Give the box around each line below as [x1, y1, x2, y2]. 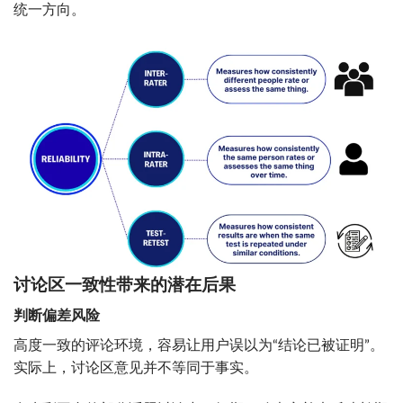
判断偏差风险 [13, 309, 100, 324]
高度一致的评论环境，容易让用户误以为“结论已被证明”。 [13, 338, 384, 354]
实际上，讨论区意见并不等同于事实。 [13, 361, 258, 376]
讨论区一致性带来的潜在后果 [13, 276, 236, 294]
